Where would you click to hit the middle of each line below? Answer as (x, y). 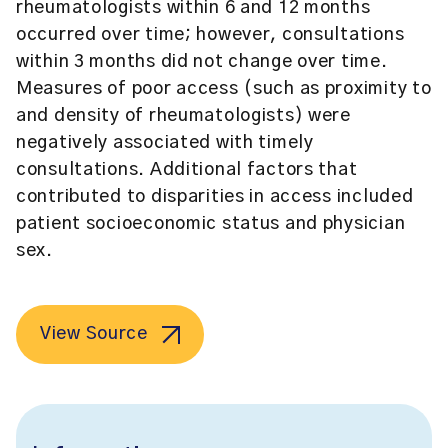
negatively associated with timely (165, 143)
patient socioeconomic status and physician (211, 224)
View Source (94, 334)
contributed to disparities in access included (215, 197)
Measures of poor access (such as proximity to (224, 89)
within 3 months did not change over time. (202, 62)
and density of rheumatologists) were (183, 116)
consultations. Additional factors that (187, 170)
